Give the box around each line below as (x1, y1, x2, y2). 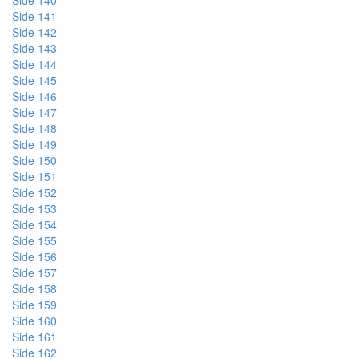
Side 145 (12, 72, 57, 88)
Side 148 (12, 120, 57, 136)
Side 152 (12, 184, 57, 200)
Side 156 (12, 248, 57, 264)
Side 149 (12, 136, 57, 152)
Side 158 (12, 280, 57, 296)
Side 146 (12, 88, 57, 104)
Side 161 (12, 329, 57, 345)
